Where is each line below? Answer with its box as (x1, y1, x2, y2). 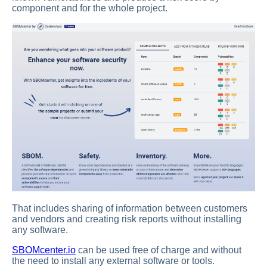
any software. (12, 224, 68, 235)
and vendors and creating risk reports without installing (12, 213, 241, 224)
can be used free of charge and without (76, 244, 241, 255)
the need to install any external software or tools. (12, 255, 215, 266)
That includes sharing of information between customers (12, 203, 247, 213)
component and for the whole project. (12, 2, 167, 13)
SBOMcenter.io (12, 244, 76, 255)
